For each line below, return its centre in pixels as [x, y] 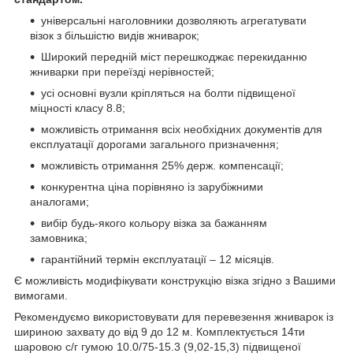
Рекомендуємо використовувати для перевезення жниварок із [174, 316]
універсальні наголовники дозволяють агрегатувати [174, 20]
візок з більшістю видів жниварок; [115, 35]
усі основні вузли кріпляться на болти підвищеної [168, 93]
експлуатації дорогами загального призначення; [154, 144]
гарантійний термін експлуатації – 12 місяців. [158, 259]
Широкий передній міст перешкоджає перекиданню [174, 56]
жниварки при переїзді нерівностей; [122, 71]
